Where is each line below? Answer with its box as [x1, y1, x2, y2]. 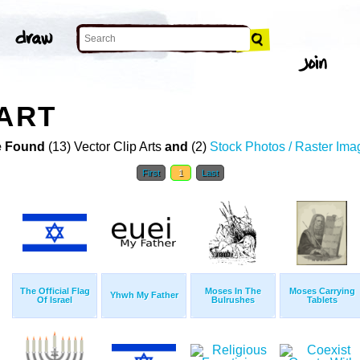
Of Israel [37, 295, 72, 305]
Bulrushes [211, 295, 255, 305]
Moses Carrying [289, 286, 355, 297]
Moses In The [205, 286, 261, 297]
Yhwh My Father [109, 290, 178, 301]
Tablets [307, 295, 337, 305]
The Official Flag [19, 286, 90, 297]
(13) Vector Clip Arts [45, 140, 165, 154]
